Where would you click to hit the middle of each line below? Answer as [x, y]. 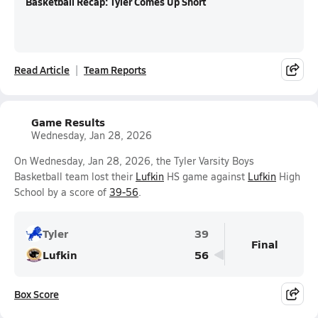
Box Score [37, 294]
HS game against [206, 176]
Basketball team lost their [75, 176]
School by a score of [62, 192]
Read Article [42, 70]
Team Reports [115, 70]
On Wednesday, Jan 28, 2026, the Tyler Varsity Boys [134, 161]
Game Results [68, 122]
